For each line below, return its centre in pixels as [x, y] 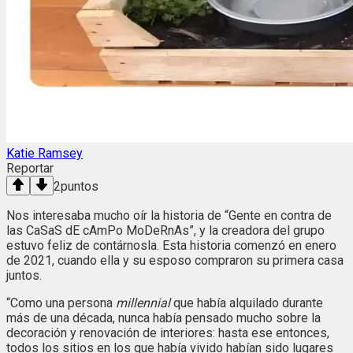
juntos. [24, 275]
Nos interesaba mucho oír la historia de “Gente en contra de [169, 215]
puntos [80, 186]
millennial [143, 303]
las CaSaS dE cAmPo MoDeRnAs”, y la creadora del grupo [165, 230]
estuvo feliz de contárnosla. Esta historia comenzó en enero [171, 245]
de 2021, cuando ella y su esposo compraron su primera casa [175, 260]
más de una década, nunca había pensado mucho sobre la [163, 318]
